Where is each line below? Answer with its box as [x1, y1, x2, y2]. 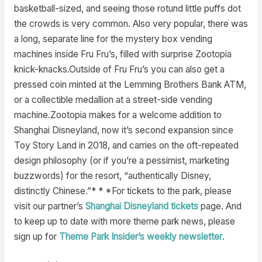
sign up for [13, 230, 59, 242]
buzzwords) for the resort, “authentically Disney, [13, 170, 211, 181]
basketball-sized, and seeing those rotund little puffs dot [13, 2, 241, 14]
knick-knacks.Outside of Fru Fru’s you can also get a [13, 63, 225, 75]
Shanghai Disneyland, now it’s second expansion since [13, 124, 233, 136]
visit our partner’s [13, 200, 85, 212]
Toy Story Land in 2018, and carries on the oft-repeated [13, 139, 239, 151]
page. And [198, 200, 242, 212]
